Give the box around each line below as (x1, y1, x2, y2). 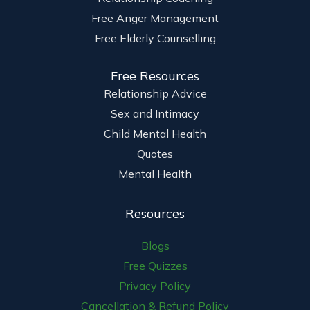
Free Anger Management (91, 11, 219, 26)
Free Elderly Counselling (94, 31, 216, 46)
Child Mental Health (104, 127, 206, 141)
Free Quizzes (122, 259, 188, 273)
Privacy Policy (119, 279, 191, 293)
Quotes (137, 147, 173, 161)
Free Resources (111, 68, 199, 84)
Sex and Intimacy (111, 107, 199, 121)
